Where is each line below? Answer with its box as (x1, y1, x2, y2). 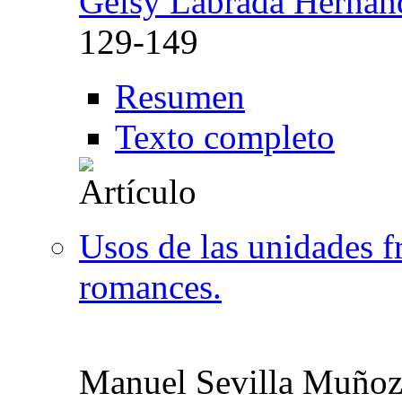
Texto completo (115, 117, 335, 156)
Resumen (115, 76, 245, 116)
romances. (79, 267, 222, 306)
